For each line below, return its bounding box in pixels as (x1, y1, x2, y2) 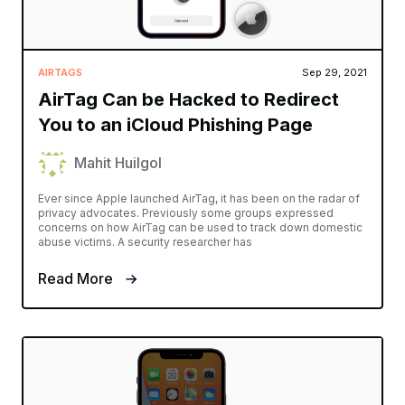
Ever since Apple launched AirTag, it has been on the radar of (38, 191, 360, 205)
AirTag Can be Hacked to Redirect (38, 88, 339, 110)
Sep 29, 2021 (302, 65, 367, 79)
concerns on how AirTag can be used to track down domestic (38, 220, 363, 234)
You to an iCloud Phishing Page (38, 113, 313, 136)
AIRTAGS (38, 65, 82, 79)
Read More (38, 268, 117, 287)
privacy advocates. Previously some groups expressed (38, 205, 334, 220)
